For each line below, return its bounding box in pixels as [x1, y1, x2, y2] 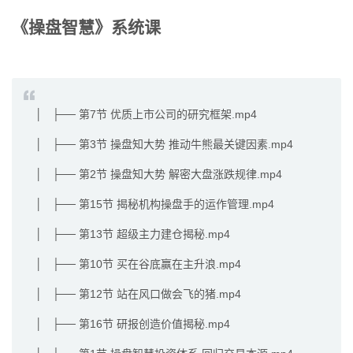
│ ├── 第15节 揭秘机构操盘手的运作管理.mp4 [35, 198, 274, 211]
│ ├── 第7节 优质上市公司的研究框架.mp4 [35, 108, 257, 121]
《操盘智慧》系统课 [12, 18, 161, 37]
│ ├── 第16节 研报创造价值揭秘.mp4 [35, 318, 230, 331]
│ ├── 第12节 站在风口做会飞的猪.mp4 [35, 288, 241, 301]
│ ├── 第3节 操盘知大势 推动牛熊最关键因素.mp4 [35, 138, 293, 151]
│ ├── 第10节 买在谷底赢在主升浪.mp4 [35, 258, 241, 271]
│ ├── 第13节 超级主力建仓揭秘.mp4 [35, 228, 230, 241]
